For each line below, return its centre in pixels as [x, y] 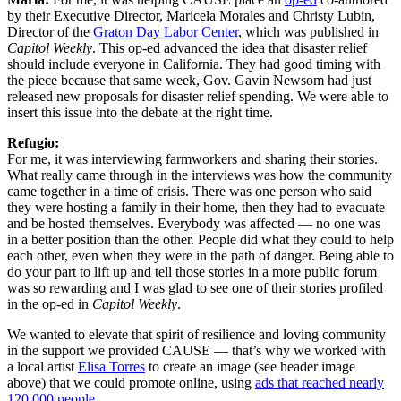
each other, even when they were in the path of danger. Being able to [200, 256]
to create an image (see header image [250, 367]
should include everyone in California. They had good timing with [194, 64]
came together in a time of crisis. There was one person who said [189, 192]
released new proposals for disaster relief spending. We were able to [198, 97]
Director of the [50, 32]
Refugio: [33, 143]
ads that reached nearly [320, 383]
